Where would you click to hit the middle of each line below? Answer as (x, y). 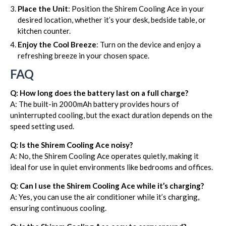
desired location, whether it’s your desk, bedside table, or (112, 20)
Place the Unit (43, 9)
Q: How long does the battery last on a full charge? (99, 93)
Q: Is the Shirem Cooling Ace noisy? (71, 145)
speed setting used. (42, 126)
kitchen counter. (44, 31)
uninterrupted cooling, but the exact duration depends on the (111, 115)
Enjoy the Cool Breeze (57, 44)
